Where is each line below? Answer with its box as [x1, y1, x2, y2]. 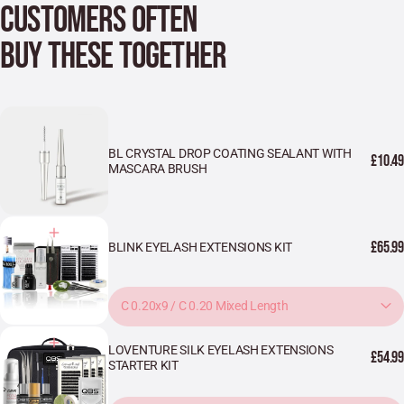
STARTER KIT [108, 357, 179, 372]
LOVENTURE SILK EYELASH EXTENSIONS [108, 342, 334, 357]
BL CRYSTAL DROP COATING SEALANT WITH [108, 145, 352, 161]
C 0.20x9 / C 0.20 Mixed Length [121, 298, 289, 314]
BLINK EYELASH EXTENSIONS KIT [108, 240, 292, 255]
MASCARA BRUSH [108, 161, 207, 176]
